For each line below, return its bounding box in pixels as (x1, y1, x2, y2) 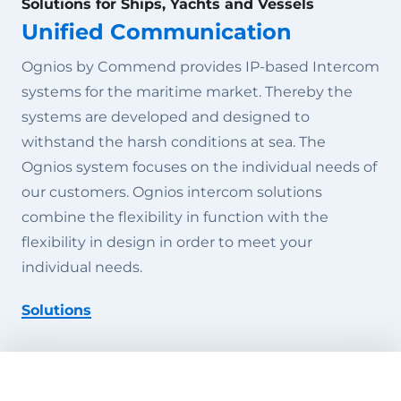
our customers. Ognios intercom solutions (21, 183, 322, 200)
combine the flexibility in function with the (21, 209, 328, 226)
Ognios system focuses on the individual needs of (21, 158, 377, 175)
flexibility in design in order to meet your (21, 234, 312, 251)
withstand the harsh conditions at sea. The (21, 133, 326, 150)
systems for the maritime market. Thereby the (21, 83, 353, 100)
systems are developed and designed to (21, 108, 310, 125)
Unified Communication (21, 19, 292, 45)
